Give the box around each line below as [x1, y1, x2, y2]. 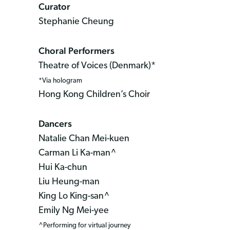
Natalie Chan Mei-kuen [39, 133, 129, 144]
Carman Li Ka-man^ [39, 148, 117, 158]
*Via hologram [39, 77, 82, 84]
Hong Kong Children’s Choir [39, 89, 150, 100]
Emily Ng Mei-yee [39, 205, 109, 216]
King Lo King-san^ [39, 191, 110, 201]
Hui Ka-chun [39, 162, 87, 172]
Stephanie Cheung [39, 16, 114, 27]
